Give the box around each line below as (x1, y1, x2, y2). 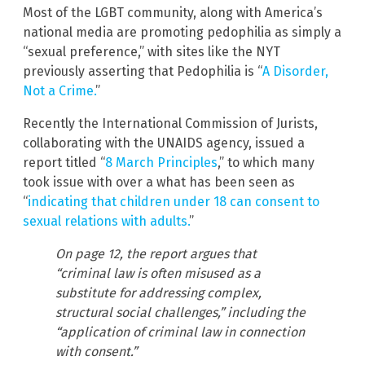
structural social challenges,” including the (55, 304, 306, 320)
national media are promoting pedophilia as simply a (23, 24, 341, 40)
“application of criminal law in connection (55, 323, 305, 340)
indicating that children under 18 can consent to (28, 193, 319, 209)
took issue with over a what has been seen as (23, 174, 295, 190)
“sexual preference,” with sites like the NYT (23, 43, 280, 59)
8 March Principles (105, 154, 218, 170)
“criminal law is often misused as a (55, 265, 261, 281)
